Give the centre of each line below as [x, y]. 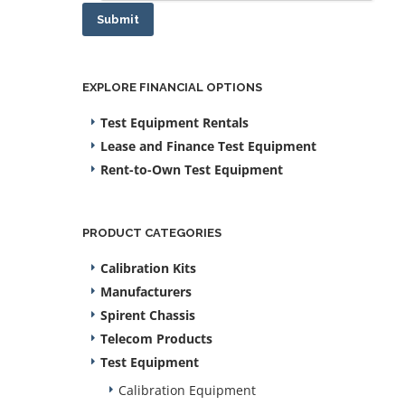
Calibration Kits [148, 268]
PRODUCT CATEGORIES [152, 233]
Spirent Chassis [148, 315]
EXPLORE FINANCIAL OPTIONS [172, 87]
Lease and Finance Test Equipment [208, 146]
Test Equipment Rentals [174, 122]
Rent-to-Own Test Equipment [192, 170]
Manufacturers [146, 292]
